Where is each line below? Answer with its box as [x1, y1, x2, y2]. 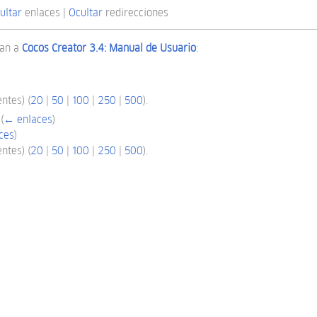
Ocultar [68, 6, 103, 20]
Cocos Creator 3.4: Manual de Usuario [22, 40, 197, 54]
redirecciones [102, 6, 168, 20]
